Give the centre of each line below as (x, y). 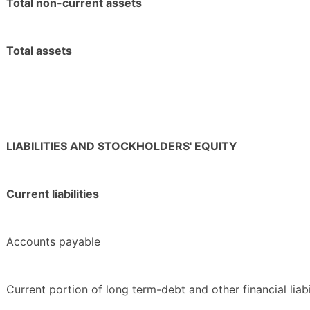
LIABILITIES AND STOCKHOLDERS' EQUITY (122, 146)
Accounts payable (53, 242)
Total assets (39, 51)
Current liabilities (53, 194)
